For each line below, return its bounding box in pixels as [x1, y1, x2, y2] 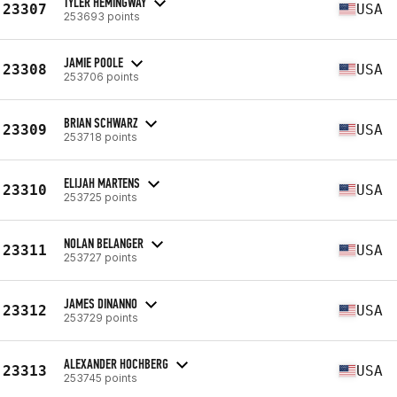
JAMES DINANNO [64, 294, 137, 312]
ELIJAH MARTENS [64, 174, 140, 191]
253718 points [64, 129, 137, 144]
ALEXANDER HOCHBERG [64, 354, 168, 372]
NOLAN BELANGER [64, 234, 144, 252]
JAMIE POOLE [64, 53, 123, 71]
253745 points [64, 370, 137, 385]
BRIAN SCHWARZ [64, 113, 137, 131]
